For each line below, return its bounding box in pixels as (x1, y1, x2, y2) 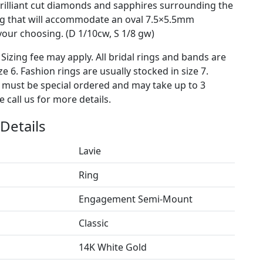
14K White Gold (78, 240, 147, 254)
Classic (78, 216, 109, 230)
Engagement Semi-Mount (78, 192, 193, 205)
